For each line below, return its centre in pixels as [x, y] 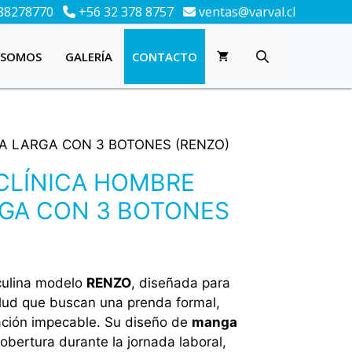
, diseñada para [180, 282]
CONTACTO [165, 57]
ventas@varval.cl [246, 12]
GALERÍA [89, 56]
